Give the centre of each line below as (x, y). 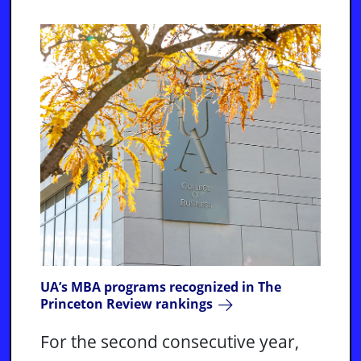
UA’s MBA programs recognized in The (161, 287)
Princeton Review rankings (127, 304)
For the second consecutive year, (170, 342)
